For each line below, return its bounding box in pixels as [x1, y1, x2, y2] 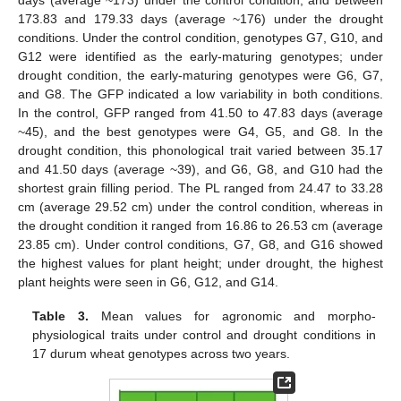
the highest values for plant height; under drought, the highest [18, 255, 383, 270]
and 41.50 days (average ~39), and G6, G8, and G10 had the [18, 161, 383, 176]
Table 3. [32, 308, 89, 323]
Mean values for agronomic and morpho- [88, 308, 376, 323]
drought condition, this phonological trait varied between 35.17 [18, 142, 383, 158]
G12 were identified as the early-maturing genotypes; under [18, 48, 383, 64]
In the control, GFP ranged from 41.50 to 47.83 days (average [18, 105, 383, 120]
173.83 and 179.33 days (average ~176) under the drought [18, 11, 383, 26]
